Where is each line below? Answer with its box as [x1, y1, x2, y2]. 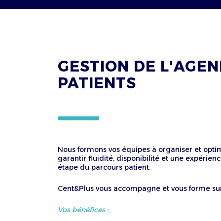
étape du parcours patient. [58, 163, 150, 172]
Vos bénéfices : [58, 205, 110, 214]
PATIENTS [58, 74, 136, 92]
